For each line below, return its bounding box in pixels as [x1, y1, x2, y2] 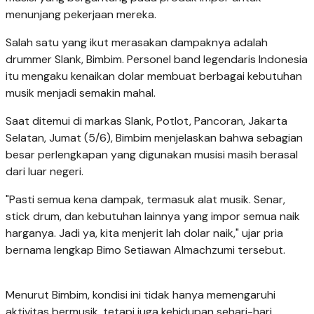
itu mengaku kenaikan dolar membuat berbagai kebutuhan [6, 69, 302, 84]
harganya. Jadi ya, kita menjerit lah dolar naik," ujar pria [6, 226, 283, 241]
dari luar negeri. [6, 164, 83, 179]
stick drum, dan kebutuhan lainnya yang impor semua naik [6, 209, 300, 224]
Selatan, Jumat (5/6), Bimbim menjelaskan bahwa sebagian [6, 130, 303, 146]
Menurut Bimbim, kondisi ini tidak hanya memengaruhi [6, 287, 275, 303]
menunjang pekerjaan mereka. [6, 7, 156, 22]
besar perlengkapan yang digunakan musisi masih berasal [6, 147, 298, 163]
